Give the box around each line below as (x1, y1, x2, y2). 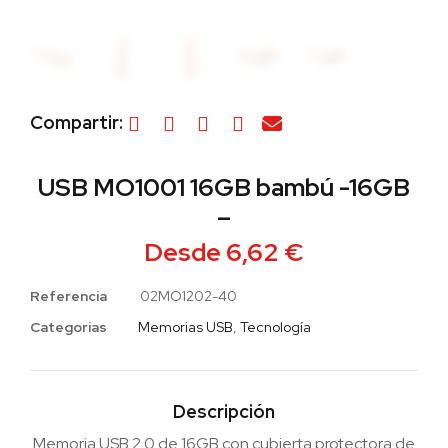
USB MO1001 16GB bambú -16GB (38, 171, 410, 205)
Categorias (30, 317, 107, 336)
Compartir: (30, 111, 123, 135)
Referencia (30, 287, 110, 306)
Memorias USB (138, 317, 233, 336)
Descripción (173, 400, 275, 424)
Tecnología (240, 317, 311, 336)
